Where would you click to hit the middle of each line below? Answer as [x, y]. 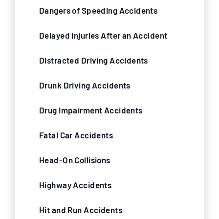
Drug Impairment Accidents [91, 110]
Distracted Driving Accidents [94, 60]
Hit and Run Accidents [81, 210]
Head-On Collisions [75, 160]
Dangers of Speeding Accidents [99, 10]
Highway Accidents [76, 185]
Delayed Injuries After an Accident [103, 35]
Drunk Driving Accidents [85, 85]
